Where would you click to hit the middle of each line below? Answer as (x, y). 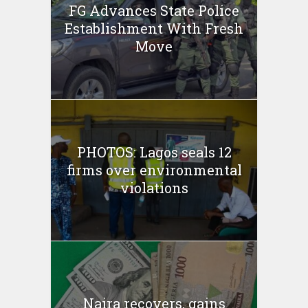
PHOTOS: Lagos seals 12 (154, 152)
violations (154, 188)
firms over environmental (154, 170)
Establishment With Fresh (154, 29)
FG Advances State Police (154, 11)
